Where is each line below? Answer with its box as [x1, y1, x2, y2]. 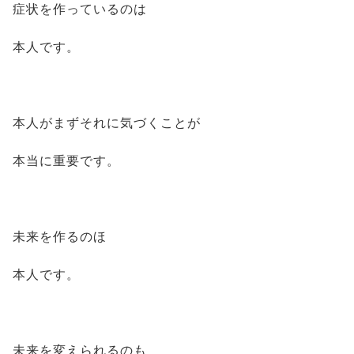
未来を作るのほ [13, 230, 107, 243]
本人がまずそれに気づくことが [13, 116, 201, 130]
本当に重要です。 [13, 154, 120, 168]
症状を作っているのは [13, 2, 147, 16]
